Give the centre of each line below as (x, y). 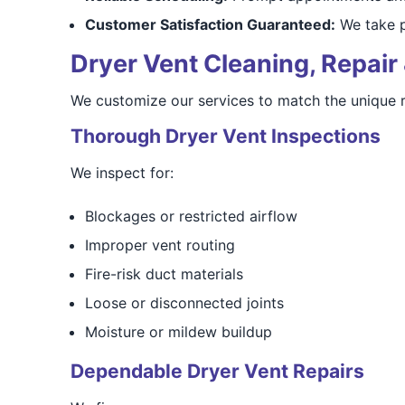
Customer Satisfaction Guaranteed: (210, 24)
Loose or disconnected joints (184, 303)
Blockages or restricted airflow (191, 216)
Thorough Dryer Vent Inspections (225, 136)
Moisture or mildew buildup (178, 332)
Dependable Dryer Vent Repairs (217, 371)
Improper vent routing (160, 245)
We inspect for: (122, 173)
